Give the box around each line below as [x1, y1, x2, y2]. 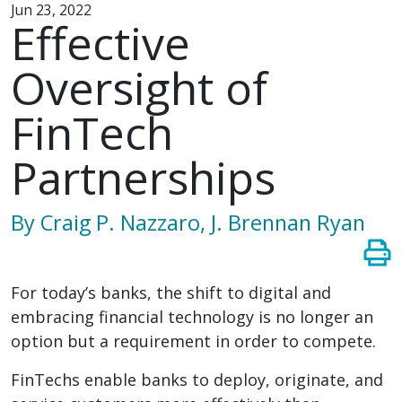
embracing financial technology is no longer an [11, 306, 373, 328]
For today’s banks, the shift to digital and [11, 282, 331, 303]
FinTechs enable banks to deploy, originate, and [11, 369, 383, 390]
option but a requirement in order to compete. [11, 330, 376, 352]
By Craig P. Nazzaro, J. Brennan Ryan [11, 208, 365, 237]
